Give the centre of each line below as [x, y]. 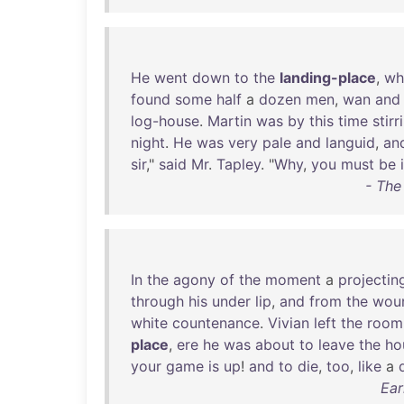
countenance [216, 323]
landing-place [328, 78]
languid [350, 142]
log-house [165, 121]
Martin [230, 121]
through [157, 301]
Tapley [239, 164]
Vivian [289, 323]
